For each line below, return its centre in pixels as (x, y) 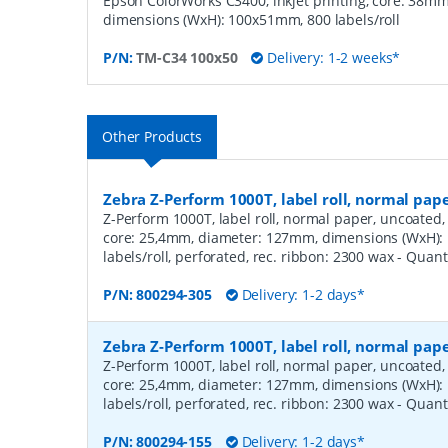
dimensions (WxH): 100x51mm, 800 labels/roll (251, 19)
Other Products (152, 136)
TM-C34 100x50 (187, 57)
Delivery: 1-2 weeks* (332, 57)
